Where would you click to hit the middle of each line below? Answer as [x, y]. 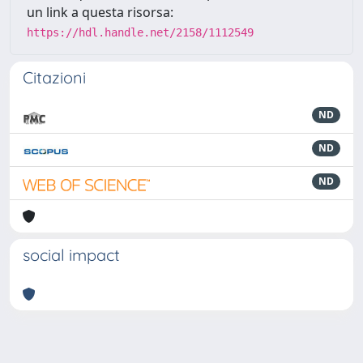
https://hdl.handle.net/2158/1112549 [140, 32]
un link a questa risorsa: [100, 12]
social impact [71, 254]
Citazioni [54, 77]
